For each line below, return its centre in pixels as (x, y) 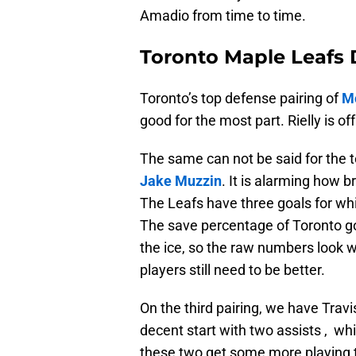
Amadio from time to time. (223, 16)
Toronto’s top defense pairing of (241, 99)
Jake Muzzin (181, 181)
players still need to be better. (232, 270)
